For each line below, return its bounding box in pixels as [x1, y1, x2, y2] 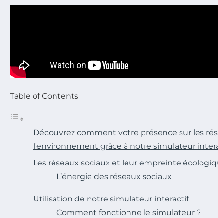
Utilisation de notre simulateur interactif [33, 194, 189, 204]
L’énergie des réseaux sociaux [56, 172, 172, 182]
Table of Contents [10, 91, 78, 101]
